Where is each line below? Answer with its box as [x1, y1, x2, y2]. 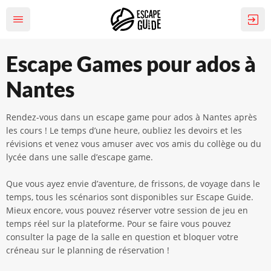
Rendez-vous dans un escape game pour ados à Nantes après [6, 111, 257, 123]
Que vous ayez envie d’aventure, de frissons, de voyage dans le [6, 178, 260, 189]
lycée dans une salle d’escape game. [6, 151, 153, 163]
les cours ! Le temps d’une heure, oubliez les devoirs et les [6, 125, 242, 136]
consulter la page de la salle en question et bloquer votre [6, 231, 238, 243]
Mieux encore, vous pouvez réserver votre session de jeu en [6, 204, 248, 216]
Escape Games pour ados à [6, 51, 256, 76]
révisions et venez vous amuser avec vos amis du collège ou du [6, 138, 261, 149]
